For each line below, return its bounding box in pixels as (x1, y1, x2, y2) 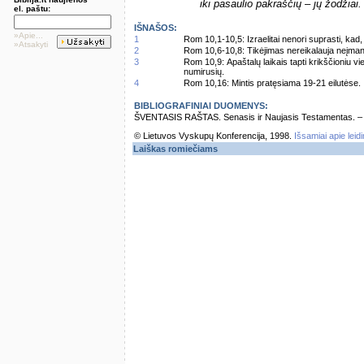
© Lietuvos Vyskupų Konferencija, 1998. (134, 131, 294, 141)
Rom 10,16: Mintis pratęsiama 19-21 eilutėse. (184, 78, 361, 88)
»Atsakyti (14, 40, 48, 49)
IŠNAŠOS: (134, 23, 177, 32)
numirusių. (184, 67, 224, 76)
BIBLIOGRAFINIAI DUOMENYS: (134, 101, 268, 110)
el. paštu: (14, 4, 50, 13)
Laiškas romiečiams (133, 144, 218, 154)
